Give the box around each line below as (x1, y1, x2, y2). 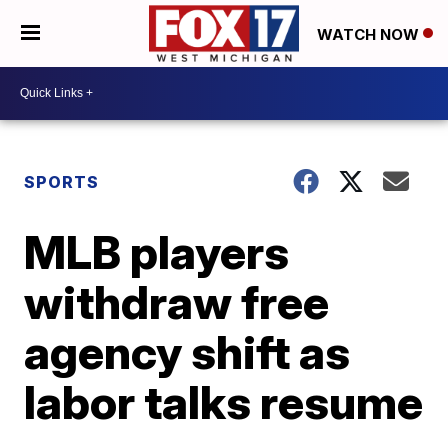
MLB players (24, 223, 290, 280)
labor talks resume (24, 373, 424, 430)
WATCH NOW (317, 24, 423, 44)
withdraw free (24, 273, 330, 330)
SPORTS (24, 171, 100, 192)
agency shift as (24, 323, 351, 380)
